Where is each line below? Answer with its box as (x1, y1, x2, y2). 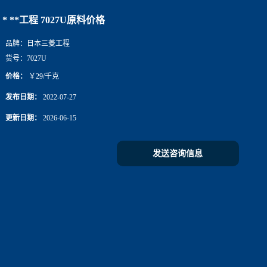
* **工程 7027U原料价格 (2, 15, 105, 25)
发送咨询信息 (153, 149, 203, 158)
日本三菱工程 (27, 39, 70, 48)
